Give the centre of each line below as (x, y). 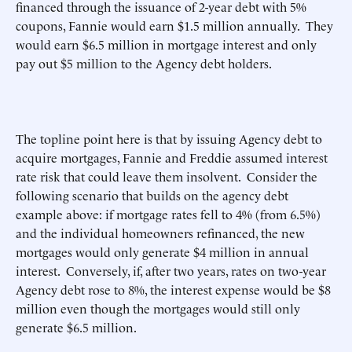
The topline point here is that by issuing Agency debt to (169, 138)
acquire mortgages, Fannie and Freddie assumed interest (172, 157)
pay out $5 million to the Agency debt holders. (144, 63)
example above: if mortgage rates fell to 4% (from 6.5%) (168, 214)
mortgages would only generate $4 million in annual (162, 251)
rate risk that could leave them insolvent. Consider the (167, 176)
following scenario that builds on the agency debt (152, 195)
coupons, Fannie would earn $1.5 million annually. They (174, 25)
